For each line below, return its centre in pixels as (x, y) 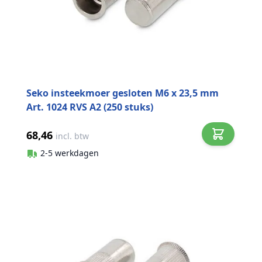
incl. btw (72, 136)
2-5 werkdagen (70, 153)
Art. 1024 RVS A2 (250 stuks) (90, 107)
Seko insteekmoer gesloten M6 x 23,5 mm (123, 93)
